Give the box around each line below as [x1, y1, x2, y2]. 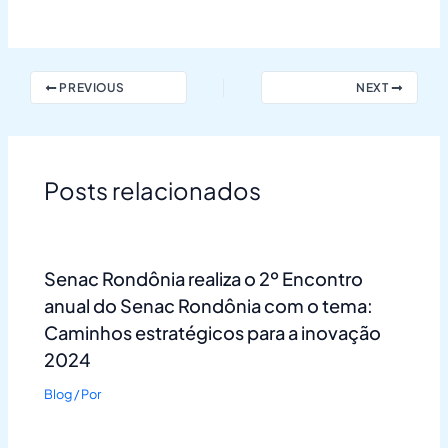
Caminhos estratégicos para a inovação [44, 321, 382, 345]
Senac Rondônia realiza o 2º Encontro [44, 267, 364, 291]
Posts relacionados [44, 174, 262, 205]
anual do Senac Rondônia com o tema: [44, 294, 374, 318]
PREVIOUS [56, 80, 125, 96]
